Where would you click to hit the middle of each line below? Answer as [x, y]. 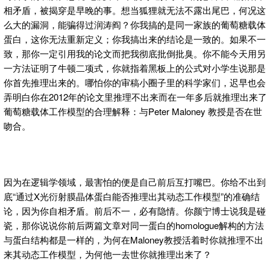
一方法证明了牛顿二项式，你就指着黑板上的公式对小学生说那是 [135, 67]
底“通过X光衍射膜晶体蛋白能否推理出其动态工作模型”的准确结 [132, 196]
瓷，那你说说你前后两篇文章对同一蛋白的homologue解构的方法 [134, 225]
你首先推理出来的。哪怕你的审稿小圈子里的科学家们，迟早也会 [135, 82]
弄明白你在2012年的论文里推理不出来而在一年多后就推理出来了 [135, 96]
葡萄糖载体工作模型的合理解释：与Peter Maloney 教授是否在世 [133, 111]
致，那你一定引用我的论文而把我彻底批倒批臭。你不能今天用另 [135, 53]
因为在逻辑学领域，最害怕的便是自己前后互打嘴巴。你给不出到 [135, 181]
